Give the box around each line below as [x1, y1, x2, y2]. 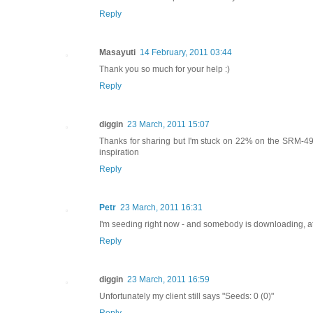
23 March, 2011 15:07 [127, 119, 210, 129]
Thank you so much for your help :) [99, 64, 230, 74]
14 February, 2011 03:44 [140, 47, 232, 57]
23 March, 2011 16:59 [127, 274, 210, 284]
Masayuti [99, 47, 136, 57]
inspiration [99, 147, 139, 157]
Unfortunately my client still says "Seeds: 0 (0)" [99, 291, 274, 301]
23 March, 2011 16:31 [120, 202, 203, 212]
